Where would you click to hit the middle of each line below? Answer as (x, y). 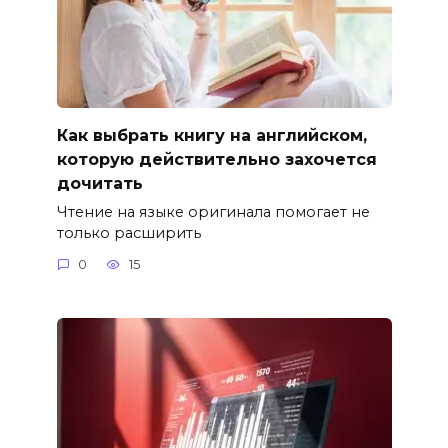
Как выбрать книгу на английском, (211, 135)
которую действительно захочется (216, 159)
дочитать (99, 183)
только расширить (128, 232)
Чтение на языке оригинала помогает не (213, 211)
